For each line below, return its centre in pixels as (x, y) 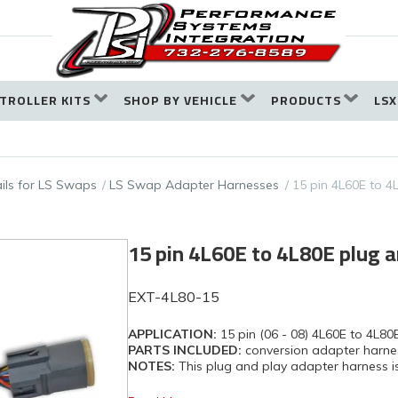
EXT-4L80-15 (174, 297)
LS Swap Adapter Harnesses (195, 185)
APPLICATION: (172, 334)
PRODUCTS (306, 101)
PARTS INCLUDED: (185, 350)
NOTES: (151, 366)
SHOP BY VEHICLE (181, 101)
